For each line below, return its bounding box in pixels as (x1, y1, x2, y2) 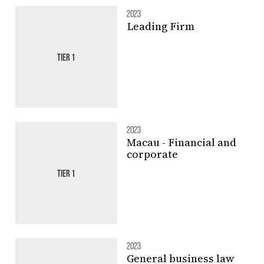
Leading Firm (126, 18, 194, 34)
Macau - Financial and (126, 134, 236, 150)
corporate (126, 146, 178, 161)
